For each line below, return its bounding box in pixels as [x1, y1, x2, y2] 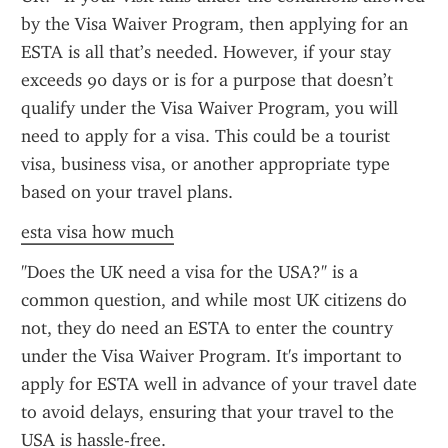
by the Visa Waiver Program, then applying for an [21, 13, 408, 35]
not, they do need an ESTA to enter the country [21, 317, 393, 339]
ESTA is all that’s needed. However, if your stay [21, 41, 391, 63]
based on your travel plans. [21, 181, 233, 203]
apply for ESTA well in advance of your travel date [21, 373, 417, 395]
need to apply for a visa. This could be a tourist [21, 125, 390, 147]
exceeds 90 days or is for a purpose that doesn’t [21, 69, 393, 91]
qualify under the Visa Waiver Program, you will [21, 97, 398, 119]
